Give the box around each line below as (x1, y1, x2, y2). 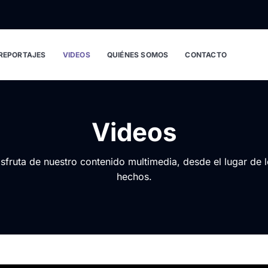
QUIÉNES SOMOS (106, 50, 169, 59)
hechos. (116, 170, 152, 182)
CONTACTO (185, 50, 227, 59)
